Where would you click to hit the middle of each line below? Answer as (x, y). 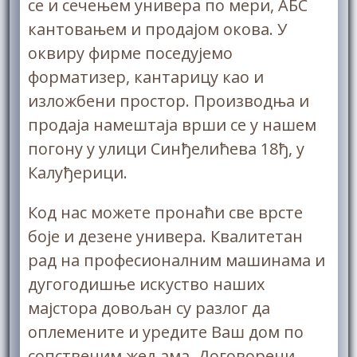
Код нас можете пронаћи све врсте (165, 212)
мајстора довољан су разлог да (149, 308)
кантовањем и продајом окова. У (157, 29)
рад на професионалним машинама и (176, 260)
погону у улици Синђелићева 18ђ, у (166, 149)
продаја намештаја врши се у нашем (172, 125)
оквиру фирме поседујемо (130, 53)
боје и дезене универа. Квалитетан (165, 236)
